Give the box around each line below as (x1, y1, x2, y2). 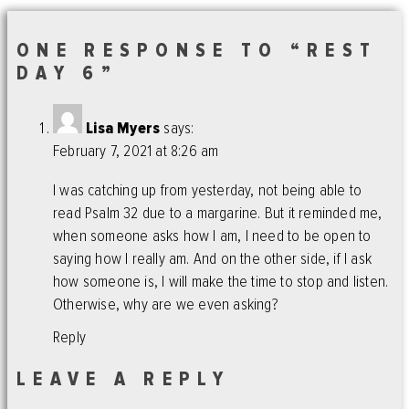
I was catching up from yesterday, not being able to (53, 180, 362, 200)
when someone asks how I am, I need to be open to (53, 225, 372, 246)
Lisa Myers (86, 119, 161, 138)
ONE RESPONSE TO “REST (16, 39, 378, 62)
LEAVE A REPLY (16, 367, 230, 391)
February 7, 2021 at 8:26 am (53, 142, 219, 161)
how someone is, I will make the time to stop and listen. (53, 271, 389, 291)
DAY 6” (16, 62, 118, 85)
